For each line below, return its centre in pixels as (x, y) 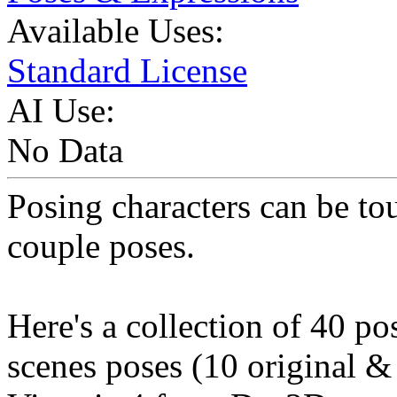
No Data (65, 151)
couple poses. (101, 246)
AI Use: (61, 111)
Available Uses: (116, 31)
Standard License (127, 71)
